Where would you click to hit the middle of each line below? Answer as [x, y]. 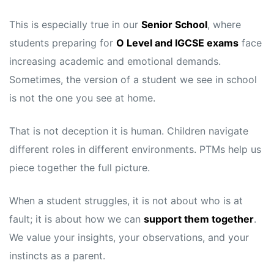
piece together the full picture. [80, 168]
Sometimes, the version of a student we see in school [133, 80]
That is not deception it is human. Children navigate [129, 131]
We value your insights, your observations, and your [129, 238]
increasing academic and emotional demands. [115, 61]
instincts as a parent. [57, 256]
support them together [199, 219]
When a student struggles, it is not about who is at [126, 201]
